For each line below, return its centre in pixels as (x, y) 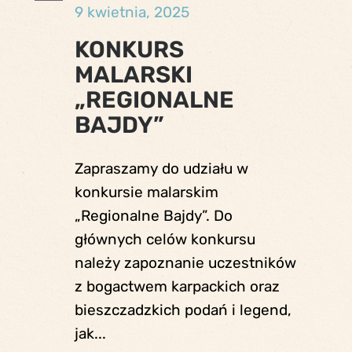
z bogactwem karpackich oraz (177, 286)
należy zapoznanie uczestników (185, 262)
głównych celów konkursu (165, 239)
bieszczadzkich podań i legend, (183, 310)
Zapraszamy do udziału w (161, 168)
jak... (90, 333)
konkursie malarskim (146, 192)
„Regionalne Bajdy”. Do (153, 215)
